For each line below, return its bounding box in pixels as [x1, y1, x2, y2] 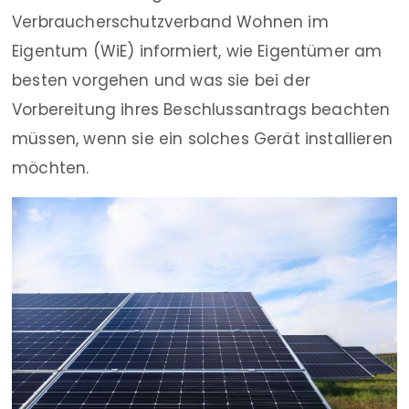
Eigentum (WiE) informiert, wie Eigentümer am [12, 40, 383, 62]
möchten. [12, 157, 89, 179]
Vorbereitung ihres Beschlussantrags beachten [12, 99, 391, 121]
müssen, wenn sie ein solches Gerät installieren [12, 128, 393, 150]
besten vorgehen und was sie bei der [12, 69, 310, 91]
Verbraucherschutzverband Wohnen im [12, 11, 329, 33]
